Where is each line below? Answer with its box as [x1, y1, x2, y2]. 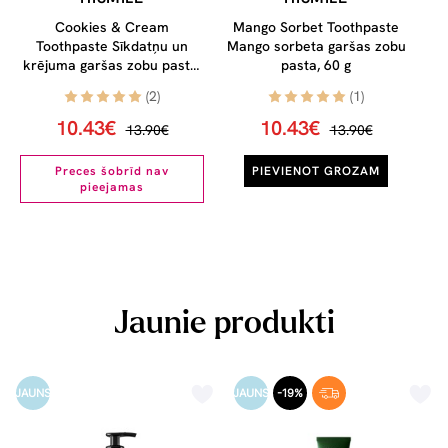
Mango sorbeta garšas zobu [226, 37, 406, 56]
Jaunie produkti [113, 306, 335, 341]
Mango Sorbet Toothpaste [233, 18, 399, 37]
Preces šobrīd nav [55, 163, 169, 180]
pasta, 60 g [281, 56, 351, 75]
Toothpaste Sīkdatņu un [36, 37, 188, 56]
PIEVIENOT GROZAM [252, 163, 380, 180]
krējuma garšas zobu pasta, [23, 56, 201, 75]
